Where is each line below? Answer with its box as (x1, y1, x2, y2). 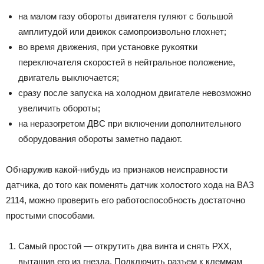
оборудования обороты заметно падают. (18, 134, 182, 144)
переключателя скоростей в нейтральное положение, (18, 57, 235, 68)
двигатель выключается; (18, 72, 119, 83)
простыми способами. (6, 210, 95, 221)
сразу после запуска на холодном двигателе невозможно (18, 88, 251, 98)
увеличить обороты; (18, 103, 100, 114)
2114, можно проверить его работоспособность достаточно (6, 195, 245, 206)
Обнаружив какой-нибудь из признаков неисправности (6, 164, 227, 175)
